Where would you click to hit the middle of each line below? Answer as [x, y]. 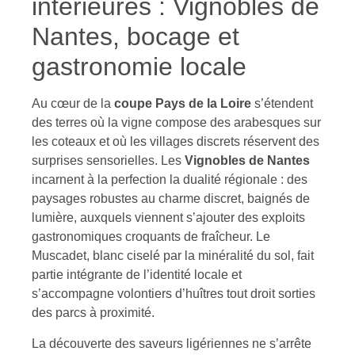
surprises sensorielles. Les [108, 161]
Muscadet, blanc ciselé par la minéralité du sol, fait [173, 256]
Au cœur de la [73, 104]
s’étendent [282, 104]
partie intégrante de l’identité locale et [137, 275]
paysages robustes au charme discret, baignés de [171, 199]
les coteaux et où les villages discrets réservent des [176, 142]
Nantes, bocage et [136, 37]
